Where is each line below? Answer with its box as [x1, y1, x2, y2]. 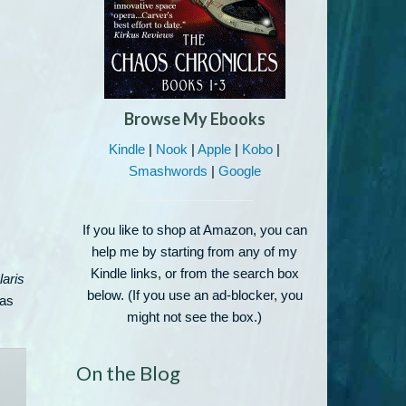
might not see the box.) [127, 309, 263, 324]
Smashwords [128, 163, 208, 179]
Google [217, 163, 261, 179]
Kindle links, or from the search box [90, 266, 299, 281]
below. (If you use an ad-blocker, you [86, 287, 303, 303]
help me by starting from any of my [92, 244, 298, 259]
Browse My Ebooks [123, 109, 266, 129]
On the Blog [75, 361, 180, 385]
